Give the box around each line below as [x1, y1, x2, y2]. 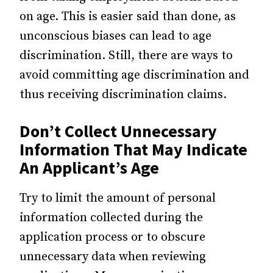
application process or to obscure [19, 230, 205, 245]
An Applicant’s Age [19, 157, 159, 179]
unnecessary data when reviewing [19, 249, 206, 264]
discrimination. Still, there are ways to [19, 48, 233, 63]
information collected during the [19, 210, 203, 225]
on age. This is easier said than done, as [19, 9, 236, 24]
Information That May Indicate [19, 138, 247, 160]
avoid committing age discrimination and [19, 68, 249, 83]
